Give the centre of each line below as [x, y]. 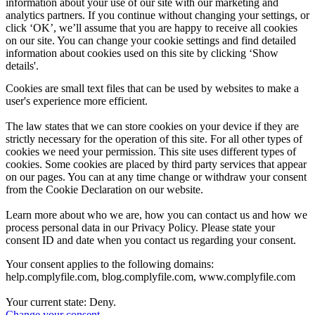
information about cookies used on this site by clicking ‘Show [142, 53]
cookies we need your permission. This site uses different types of [151, 151]
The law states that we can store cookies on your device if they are [152, 126]
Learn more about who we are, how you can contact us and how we [156, 214]
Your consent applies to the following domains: [110, 264]
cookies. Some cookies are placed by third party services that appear [156, 164]
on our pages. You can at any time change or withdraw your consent [156, 176]
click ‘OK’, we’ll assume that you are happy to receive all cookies [152, 27]
